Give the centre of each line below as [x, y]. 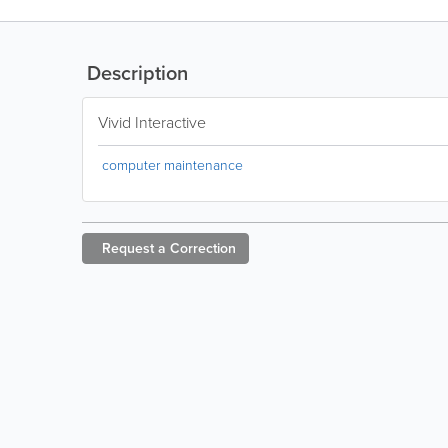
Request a [134, 248]
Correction [203, 248]
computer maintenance [172, 165]
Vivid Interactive [152, 122]
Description [135, 73]
